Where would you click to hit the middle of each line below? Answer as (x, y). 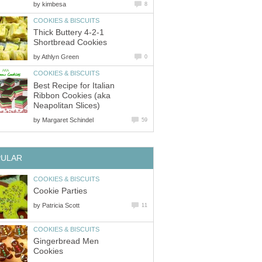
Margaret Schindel (68, 120)
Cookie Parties (60, 191)
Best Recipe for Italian (74, 85)
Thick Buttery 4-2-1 (69, 33)
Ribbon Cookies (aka (72, 95)
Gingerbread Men (66, 242)
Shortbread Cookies (70, 43)
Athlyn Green (60, 57)
